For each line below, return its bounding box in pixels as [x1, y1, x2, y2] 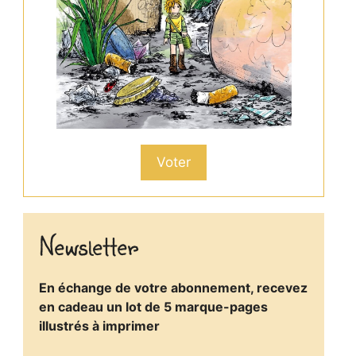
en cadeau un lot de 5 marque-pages [38, 298, 268, 315]
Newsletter [38, 226, 138, 263]
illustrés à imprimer [38, 317, 160, 334]
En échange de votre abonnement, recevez [38, 279, 308, 296]
